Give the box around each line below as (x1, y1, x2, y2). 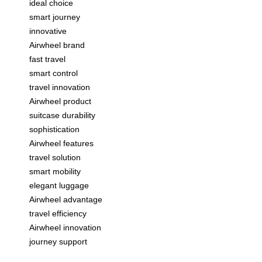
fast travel (29, 54, 65, 64)
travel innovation (29, 82, 90, 92)
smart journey (29, 12, 80, 22)
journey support (29, 236, 87, 246)
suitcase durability (29, 110, 95, 120)
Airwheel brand (29, 40, 85, 50)
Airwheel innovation (29, 222, 101, 232)
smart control (29, 68, 78, 78)
